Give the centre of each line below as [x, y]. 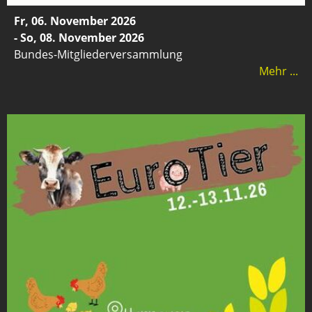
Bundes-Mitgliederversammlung [98, 54]
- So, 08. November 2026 [79, 37]
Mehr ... [279, 71]
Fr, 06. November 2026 [75, 21]
